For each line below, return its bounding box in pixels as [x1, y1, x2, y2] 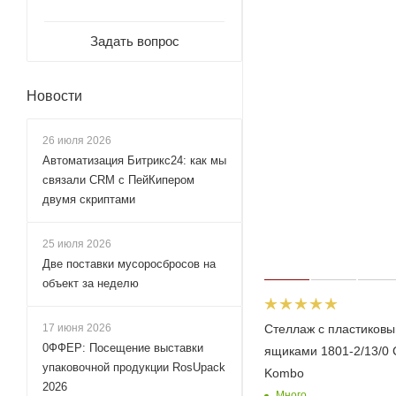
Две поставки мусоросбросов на [42, 257, 216, 270]
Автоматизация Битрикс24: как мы [42, 154, 226, 167]
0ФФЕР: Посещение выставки [42, 341, 203, 354]
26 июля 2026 [42, 134, 111, 147]
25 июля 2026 [42, 238, 111, 250]
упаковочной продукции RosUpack [42, 361, 225, 374]
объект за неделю [42, 277, 139, 290]
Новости [27, 88, 82, 103]
